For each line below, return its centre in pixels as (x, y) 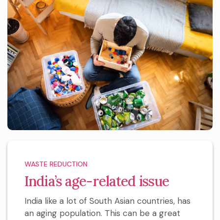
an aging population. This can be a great (102, 213)
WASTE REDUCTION (56, 164)
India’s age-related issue (97, 181)
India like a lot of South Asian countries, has (108, 201)
